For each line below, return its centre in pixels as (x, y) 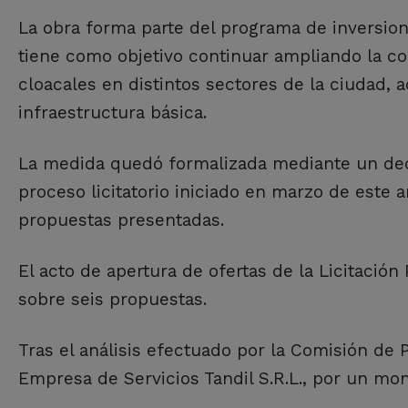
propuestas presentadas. (121, 220)
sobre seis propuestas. (112, 300)
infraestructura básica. (112, 113)
